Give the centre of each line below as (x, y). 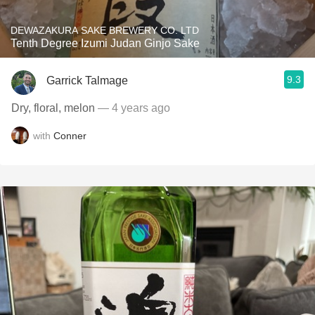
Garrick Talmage (87, 80)
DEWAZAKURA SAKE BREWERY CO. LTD (105, 30)
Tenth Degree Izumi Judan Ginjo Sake (105, 43)
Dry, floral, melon (53, 108)
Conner (70, 135)
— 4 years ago (133, 108)
